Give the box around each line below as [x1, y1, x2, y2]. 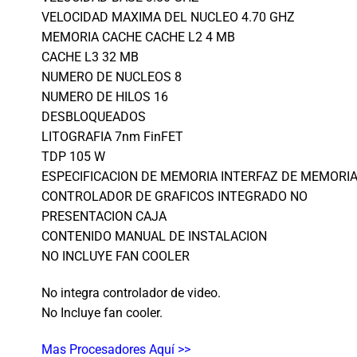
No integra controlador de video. [41, 285, 221, 301]
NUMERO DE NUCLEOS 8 [41, 69, 182, 85]
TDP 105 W [41, 149, 105, 165]
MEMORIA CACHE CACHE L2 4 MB [41, 29, 235, 45]
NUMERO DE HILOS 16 [41, 89, 168, 105]
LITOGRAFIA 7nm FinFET [41, 129, 183, 145]
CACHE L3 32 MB [41, 49, 139, 65]
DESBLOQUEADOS [41, 109, 146, 125]
